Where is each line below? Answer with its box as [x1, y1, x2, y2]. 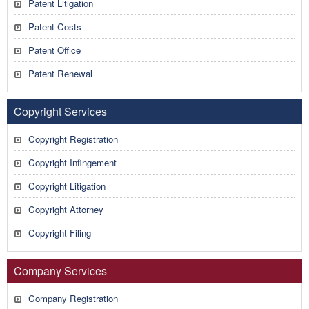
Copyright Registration [28, 132, 118, 146]
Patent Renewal [28, 67, 92, 80]
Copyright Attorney [28, 203, 103, 216]
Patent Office [28, 43, 81, 57]
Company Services [14, 263, 107, 279]
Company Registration [28, 292, 118, 305]
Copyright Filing [28, 226, 91, 239]
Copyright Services [14, 103, 107, 119]
